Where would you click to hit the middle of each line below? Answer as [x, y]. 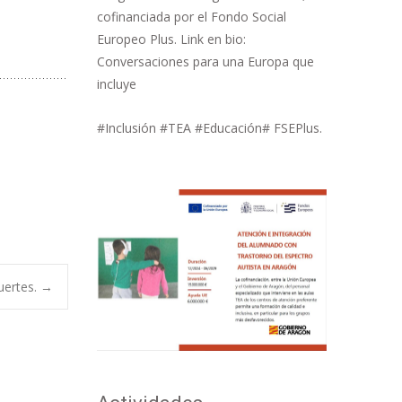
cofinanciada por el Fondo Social [192, 16]
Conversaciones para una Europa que [205, 61]
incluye [117, 83]
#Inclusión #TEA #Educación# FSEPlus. [210, 127]
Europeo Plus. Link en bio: [171, 39]
